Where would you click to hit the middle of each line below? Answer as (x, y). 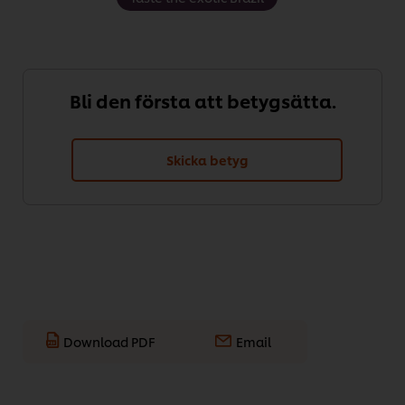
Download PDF (109, 341)
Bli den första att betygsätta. (202, 101)
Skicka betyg (207, 160)
